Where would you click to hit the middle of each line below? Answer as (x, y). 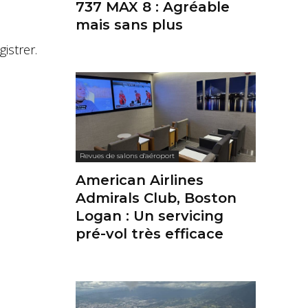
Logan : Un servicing (150, 216)
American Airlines (140, 180)
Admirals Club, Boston (156, 198)
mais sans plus (129, 25)
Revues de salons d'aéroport (127, 156)
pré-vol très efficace (150, 234)
